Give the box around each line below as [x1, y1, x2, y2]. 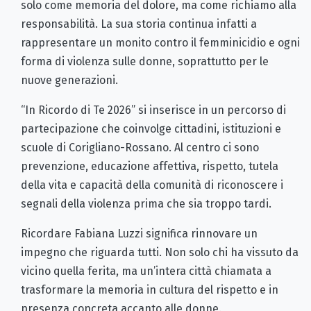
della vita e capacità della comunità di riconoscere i [21, 178, 283, 192]
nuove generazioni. [21, 74, 118, 87]
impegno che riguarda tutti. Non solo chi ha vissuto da [21, 246, 299, 260]
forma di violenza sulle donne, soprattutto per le [21, 55, 269, 69]
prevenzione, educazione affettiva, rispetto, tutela [21, 160, 278, 174]
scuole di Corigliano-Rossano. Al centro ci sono [21, 141, 259, 155]
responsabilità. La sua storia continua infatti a [21, 17, 257, 31]
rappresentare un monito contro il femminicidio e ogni [21, 36, 300, 50]
